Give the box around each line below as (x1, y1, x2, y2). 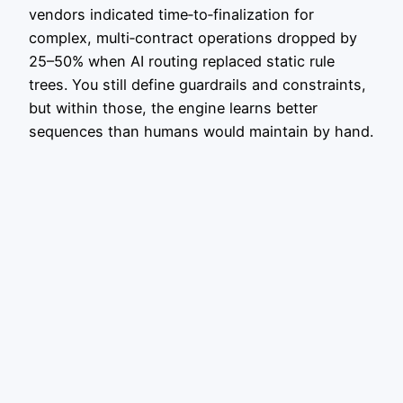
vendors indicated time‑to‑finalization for (29, 4, 314, 23)
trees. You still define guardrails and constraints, (29, 75, 366, 94)
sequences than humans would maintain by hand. (29, 121, 373, 140)
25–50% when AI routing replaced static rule (29, 51, 335, 70)
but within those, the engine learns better (29, 98, 318, 117)
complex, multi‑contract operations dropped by (29, 28, 357, 47)
